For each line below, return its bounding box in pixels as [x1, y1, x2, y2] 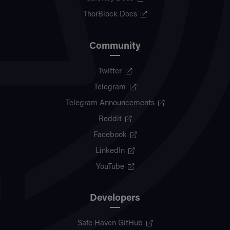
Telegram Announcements [65, 99, 155, 107]
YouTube [95, 163, 124, 171]
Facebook [93, 131, 127, 139]
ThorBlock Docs [83, 11, 137, 19]
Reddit [98, 115, 122, 123]
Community [89, 41, 141, 51]
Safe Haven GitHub [77, 220, 143, 228]
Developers [90, 194, 140, 204]
